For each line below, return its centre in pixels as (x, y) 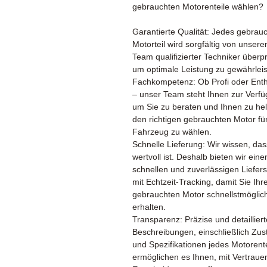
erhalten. (149, 207)
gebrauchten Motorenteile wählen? (198, 6)
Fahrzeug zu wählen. (172, 131)
